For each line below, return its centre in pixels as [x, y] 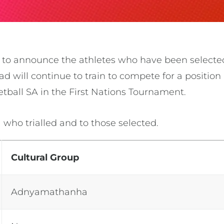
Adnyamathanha [49, 192]
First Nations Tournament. [128, 92]
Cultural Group [45, 157]
